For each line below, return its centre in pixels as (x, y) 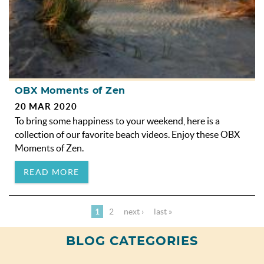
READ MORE (52, 172)
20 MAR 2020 (46, 106)
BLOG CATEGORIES (132, 241)
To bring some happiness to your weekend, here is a (117, 121)
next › (134, 211)
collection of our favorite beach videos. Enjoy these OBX (127, 134)
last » (163, 211)
